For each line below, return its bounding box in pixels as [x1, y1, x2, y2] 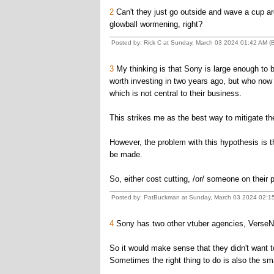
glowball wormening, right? [109, 20, 202, 29]
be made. [109, 150, 143, 159]
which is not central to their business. [109, 89, 244, 98]
